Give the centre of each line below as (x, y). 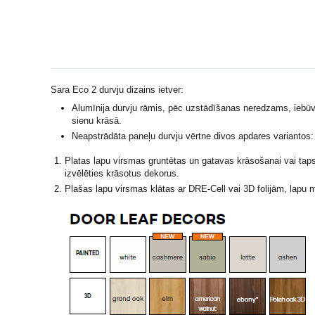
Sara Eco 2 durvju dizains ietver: (117, 90)
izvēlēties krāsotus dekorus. (122, 173)
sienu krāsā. (97, 121)
